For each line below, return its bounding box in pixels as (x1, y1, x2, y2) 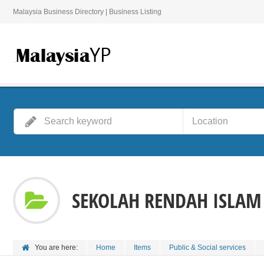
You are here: (35, 243, 78, 252)
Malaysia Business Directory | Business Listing (13, 8, 161, 16)
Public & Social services (169, 243, 246, 252)
